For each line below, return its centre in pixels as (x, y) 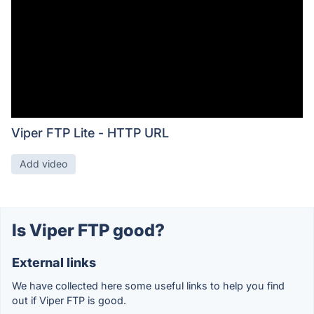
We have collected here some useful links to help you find (148, 285)
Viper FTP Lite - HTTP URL (90, 132)
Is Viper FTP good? (88, 230)
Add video (43, 163)
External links (54, 262)
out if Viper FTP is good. (69, 300)
